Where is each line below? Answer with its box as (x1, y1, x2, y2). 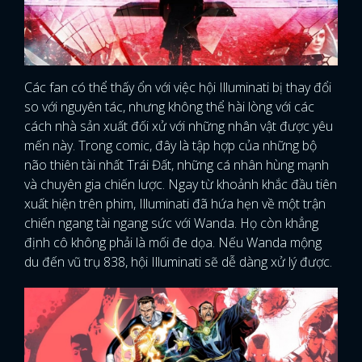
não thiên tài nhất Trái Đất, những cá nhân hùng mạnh (24, 155, 329, 174)
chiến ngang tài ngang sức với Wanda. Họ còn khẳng (24, 213, 318, 232)
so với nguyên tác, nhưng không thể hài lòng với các (24, 97, 314, 116)
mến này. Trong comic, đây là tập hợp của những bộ (24, 136, 317, 154)
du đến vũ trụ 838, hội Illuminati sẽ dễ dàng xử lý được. (24, 252, 332, 271)
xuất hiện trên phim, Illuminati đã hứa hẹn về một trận (24, 194, 326, 213)
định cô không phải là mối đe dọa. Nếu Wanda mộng (24, 233, 322, 251)
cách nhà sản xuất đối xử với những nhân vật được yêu (24, 116, 333, 135)
